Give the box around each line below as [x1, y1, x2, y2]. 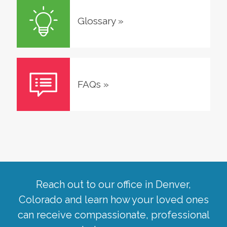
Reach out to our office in [36, 178, 156, 191]
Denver [156, 178, 188, 191]
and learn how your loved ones [62, 193, 209, 206]
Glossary [77, 15, 116, 26]
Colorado [18, 193, 62, 206]
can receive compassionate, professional [17, 208, 210, 221]
